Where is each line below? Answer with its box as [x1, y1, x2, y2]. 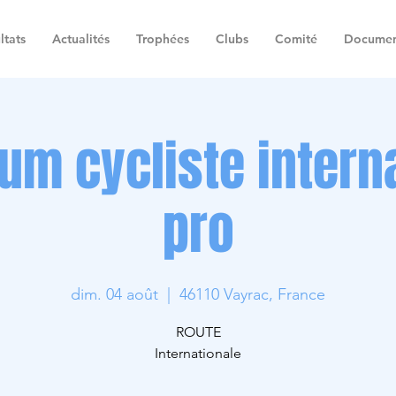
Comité [275, 31, 317, 47]
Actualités [52, 31, 110, 47]
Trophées [136, 31, 189, 47]
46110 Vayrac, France [179, 285, 325, 304]
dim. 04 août [71, 285, 158, 304]
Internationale [155, 345, 241, 362]
